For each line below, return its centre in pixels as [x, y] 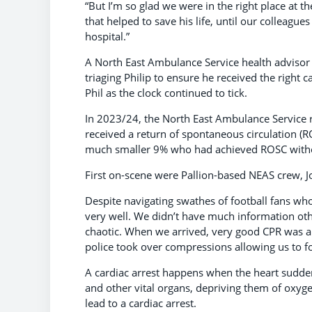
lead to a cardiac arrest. [142, 303]
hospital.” [107, 36]
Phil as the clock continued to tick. [166, 92]
